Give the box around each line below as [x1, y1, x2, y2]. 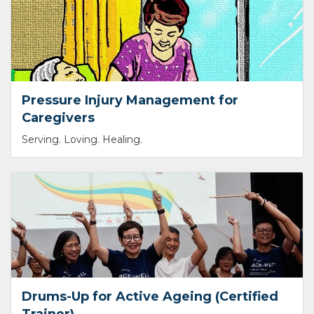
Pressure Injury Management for [22, 93, 238, 109]
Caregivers [22, 110, 95, 126]
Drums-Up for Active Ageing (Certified [22, 289, 278, 305]
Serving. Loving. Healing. [22, 133, 142, 146]
